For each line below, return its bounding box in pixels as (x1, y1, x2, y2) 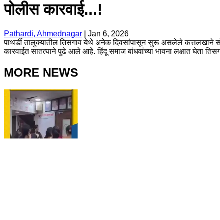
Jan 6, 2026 (88, 29, 129, 38)
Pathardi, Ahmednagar (4, 29, 82, 38)
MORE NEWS (4, 65, 78, 79)
